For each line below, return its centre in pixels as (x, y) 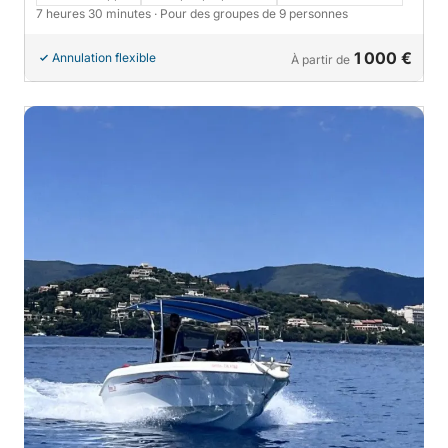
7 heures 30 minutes (95, 13)
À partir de (320, 59)
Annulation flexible (104, 57)
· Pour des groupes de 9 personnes (251, 13)
